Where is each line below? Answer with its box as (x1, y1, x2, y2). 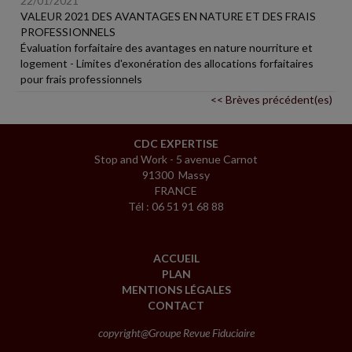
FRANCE (155, 183, 197, 197)
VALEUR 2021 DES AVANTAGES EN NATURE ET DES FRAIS (20, 9, 316, 23)
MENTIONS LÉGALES (121, 282, 231, 296)
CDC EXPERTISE (134, 136, 218, 150)
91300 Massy (142, 167, 210, 181)
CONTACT (148, 298, 204, 312)
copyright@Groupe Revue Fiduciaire (97, 325, 255, 339)
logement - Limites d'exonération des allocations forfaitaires (20, 56, 313, 70)
